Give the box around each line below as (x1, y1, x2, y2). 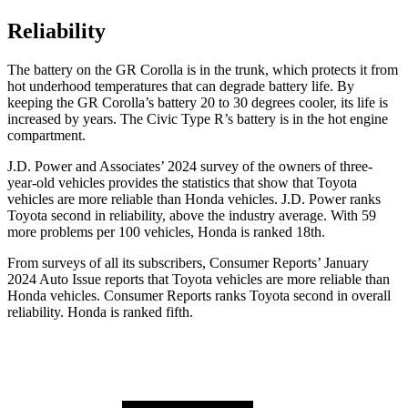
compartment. (7, 127, 86, 144)
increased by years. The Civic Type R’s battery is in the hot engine (7, 111, 388, 127)
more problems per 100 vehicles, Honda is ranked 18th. (7, 224, 325, 240)
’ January (317, 255, 369, 271)
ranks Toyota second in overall (211, 288, 391, 304)
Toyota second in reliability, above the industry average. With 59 (7, 208, 376, 224)
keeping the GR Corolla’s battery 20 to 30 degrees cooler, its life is (7, 95, 388, 111)
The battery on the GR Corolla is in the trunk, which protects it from (7, 62, 398, 78)
